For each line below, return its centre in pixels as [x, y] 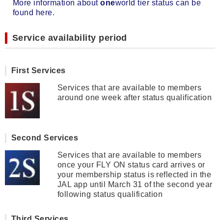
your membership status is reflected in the [134, 174]
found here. [34, 13]
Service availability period [70, 38]
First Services [39, 71]
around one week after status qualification [135, 98]
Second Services [45, 137]
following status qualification [110, 194]
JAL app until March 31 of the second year [135, 184]
